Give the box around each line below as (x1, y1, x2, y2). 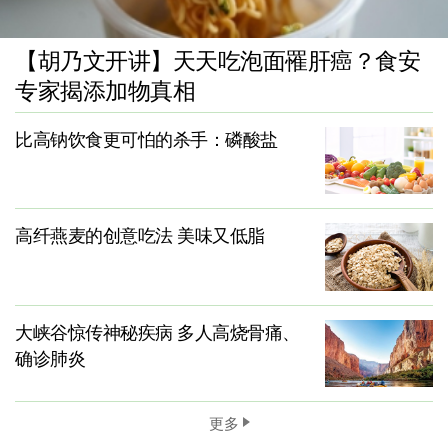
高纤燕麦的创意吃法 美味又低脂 (15, 226, 265, 247)
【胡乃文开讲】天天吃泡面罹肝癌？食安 (15, 48, 420, 74)
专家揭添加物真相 (15, 78, 195, 104)
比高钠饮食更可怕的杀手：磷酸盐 (15, 129, 278, 150)
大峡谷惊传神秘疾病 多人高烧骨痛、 (15, 322, 300, 343)
